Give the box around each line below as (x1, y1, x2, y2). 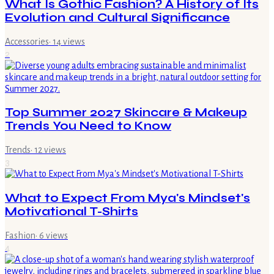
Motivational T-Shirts (5, 204, 138, 218)
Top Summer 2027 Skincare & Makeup (5, 106, 247, 120)
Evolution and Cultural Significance (5, 11, 230, 25)
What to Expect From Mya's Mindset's (5, 191, 250, 205)
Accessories (5, 36, 49, 46)
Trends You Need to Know (5, 119, 171, 133)
